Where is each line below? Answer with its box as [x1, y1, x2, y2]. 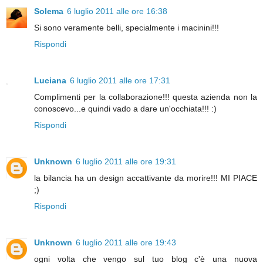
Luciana [34, 75, 66, 85]
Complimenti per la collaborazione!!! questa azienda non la [34, 92, 257, 102]
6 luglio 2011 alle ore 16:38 [67, 6, 167, 16]
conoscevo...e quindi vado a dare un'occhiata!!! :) [34, 103, 217, 113]
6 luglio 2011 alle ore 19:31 [76, 156, 176, 166]
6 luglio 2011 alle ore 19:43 [76, 237, 176, 247]
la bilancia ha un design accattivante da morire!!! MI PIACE [34, 173, 257, 183]
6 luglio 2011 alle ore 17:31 [70, 75, 170, 85]
